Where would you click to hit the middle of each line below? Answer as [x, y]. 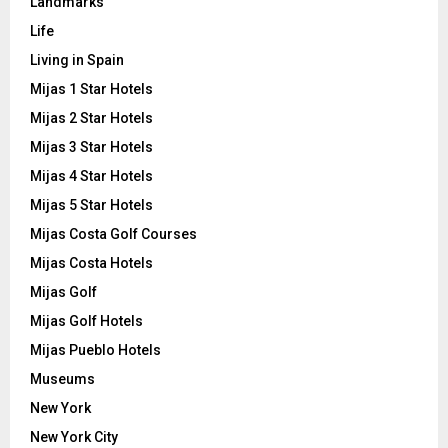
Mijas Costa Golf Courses [113, 233]
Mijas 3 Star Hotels [91, 146]
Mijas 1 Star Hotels [91, 88]
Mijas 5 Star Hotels [91, 204]
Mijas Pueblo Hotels [95, 349]
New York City [74, 436]
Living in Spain [77, 59]
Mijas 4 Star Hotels [91, 175]
